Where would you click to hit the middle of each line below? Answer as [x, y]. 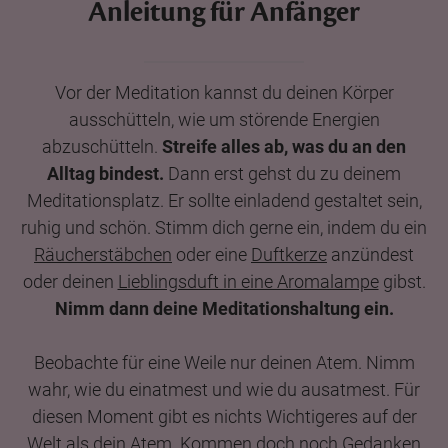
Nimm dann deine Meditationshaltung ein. [224, 308]
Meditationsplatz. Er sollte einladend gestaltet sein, [224, 200]
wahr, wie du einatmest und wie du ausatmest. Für [224, 389]
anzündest [370, 254]
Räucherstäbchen [103, 254]
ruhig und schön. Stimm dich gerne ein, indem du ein [224, 227]
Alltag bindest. [105, 173]
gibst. [402, 281]
